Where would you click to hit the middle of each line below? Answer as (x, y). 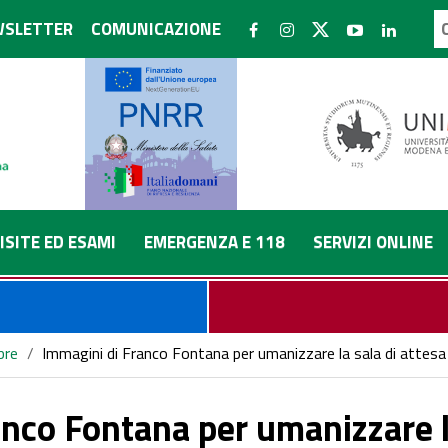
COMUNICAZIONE (156, 29)
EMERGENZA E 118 (214, 242)
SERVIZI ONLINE (373, 242)
